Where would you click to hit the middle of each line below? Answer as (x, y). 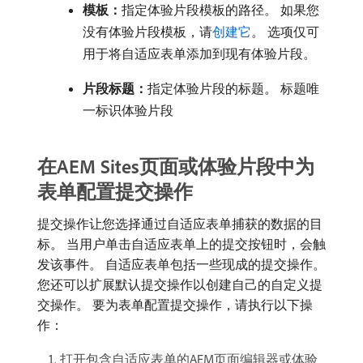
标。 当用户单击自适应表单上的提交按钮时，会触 (181, 244)
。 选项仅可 (285, 32)
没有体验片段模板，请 (147, 32)
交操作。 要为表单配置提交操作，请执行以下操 (175, 305)
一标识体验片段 (128, 111)
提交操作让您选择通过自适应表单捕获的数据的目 (180, 224)
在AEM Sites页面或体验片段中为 (176, 167)
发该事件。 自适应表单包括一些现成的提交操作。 (181, 265)
